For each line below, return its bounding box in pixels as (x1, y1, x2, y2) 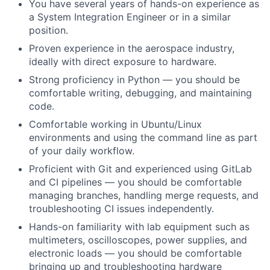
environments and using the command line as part (29, 131, 257, 144)
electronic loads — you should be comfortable (29, 247, 242, 260)
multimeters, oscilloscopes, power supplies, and (29, 234, 247, 246)
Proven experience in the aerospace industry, (29, 42, 234, 55)
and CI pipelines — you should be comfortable (29, 176, 242, 189)
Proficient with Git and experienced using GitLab (29, 163, 252, 175)
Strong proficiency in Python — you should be (29, 74, 240, 86)
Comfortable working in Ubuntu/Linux (29, 118, 202, 131)
